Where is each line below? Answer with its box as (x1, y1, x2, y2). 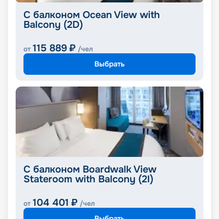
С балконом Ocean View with (23, 9, 160, 22)
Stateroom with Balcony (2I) (23, 173, 153, 186)
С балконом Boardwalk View (23, 163, 156, 176)
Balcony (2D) (23, 19, 83, 31)
